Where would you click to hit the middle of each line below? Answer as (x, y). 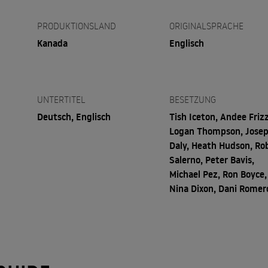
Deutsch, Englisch (74, 116)
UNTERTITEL (61, 99)
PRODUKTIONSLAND (76, 25)
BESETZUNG (193, 99)
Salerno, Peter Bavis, (212, 159)
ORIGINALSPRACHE (207, 25)
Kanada (52, 43)
